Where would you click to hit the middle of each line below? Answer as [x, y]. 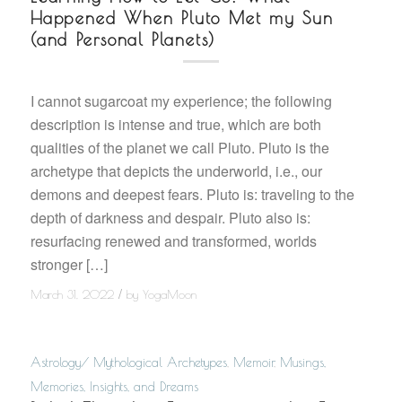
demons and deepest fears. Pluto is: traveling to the [192, 194]
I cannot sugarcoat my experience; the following [181, 100]
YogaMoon [169, 294]
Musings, [302, 362]
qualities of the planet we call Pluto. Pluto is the [179, 147]
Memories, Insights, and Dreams [114, 386]
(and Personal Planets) [122, 40]
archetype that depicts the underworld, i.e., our [176, 170]
